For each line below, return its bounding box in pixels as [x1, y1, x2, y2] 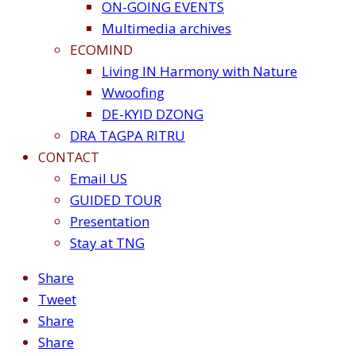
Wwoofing [102, 83, 164, 103]
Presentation [70, 212, 149, 231]
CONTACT [38, 149, 99, 167]
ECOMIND [70, 41, 133, 60]
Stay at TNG [70, 234, 145, 253]
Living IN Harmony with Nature [102, 62, 297, 81]
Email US [70, 169, 127, 188]
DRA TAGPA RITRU [70, 126, 185, 145]
